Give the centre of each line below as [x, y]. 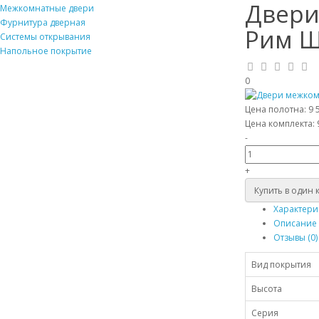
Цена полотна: [276, 110]
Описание [295, 224]
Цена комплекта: [281, 124]
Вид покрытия [281, 265]
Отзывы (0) [295, 238]
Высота [266, 289]
